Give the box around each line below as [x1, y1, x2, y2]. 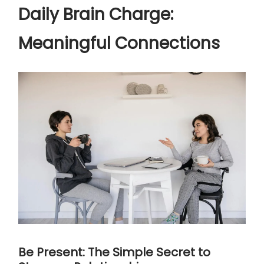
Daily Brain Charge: [18, 3, 173, 27]
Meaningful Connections [18, 32, 220, 55]
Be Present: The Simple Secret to [18, 243, 210, 260]
